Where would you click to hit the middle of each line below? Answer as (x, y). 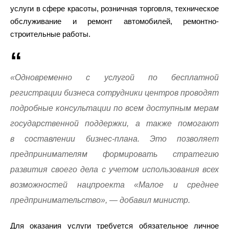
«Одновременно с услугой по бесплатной (114, 77)
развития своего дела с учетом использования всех (114, 169)
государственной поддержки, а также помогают (114, 123)
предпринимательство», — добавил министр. (100, 200)
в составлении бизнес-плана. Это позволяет (114, 139)
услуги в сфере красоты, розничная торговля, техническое (114, 8)
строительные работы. (50, 34)
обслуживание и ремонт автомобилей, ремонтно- (114, 21)
